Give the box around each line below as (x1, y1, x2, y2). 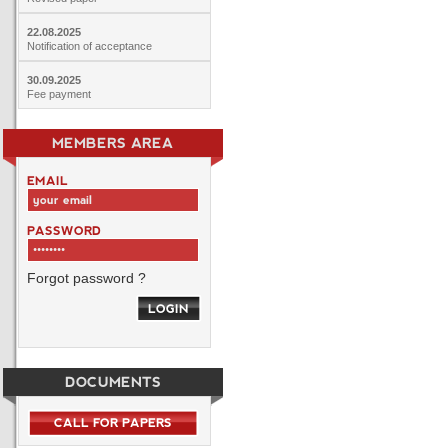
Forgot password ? (26, 270, 146, 286)
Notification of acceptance (26, 40, 152, 52)
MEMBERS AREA (52, 135, 173, 151)
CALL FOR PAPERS (53, 416, 172, 430)
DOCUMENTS (64, 374, 161, 390)
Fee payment (26, 88, 91, 100)
